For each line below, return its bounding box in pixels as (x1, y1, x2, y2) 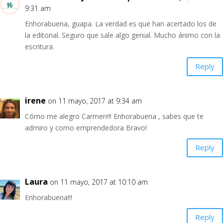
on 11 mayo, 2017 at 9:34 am (48, 96, 142, 106)
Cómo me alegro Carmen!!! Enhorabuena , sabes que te (25, 111, 204, 121)
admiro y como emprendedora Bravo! (25, 122, 147, 132)
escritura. (25, 41, 54, 51)
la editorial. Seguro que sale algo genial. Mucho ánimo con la (25, 30, 220, 40)
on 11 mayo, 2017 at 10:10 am (50, 177, 148, 187)
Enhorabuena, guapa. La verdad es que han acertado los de (25, 18, 217, 28)
